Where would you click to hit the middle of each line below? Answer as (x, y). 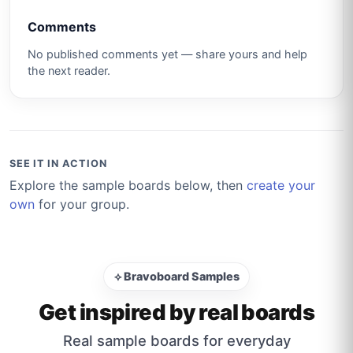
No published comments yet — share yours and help (167, 54)
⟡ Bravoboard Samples (176, 277)
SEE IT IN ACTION (58, 164)
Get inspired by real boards (176, 312)
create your (281, 185)
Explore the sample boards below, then (128, 185)
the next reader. (69, 71)
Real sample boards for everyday (176, 340)
